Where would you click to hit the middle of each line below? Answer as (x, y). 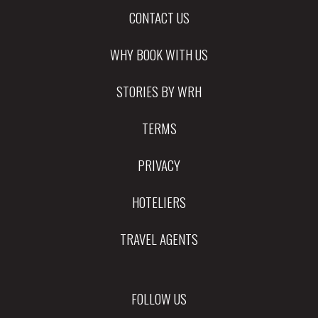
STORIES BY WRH (159, 91)
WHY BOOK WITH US (159, 54)
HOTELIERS (159, 202)
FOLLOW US (159, 298)
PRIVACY (159, 165)
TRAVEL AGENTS (159, 239)
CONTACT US (159, 17)
